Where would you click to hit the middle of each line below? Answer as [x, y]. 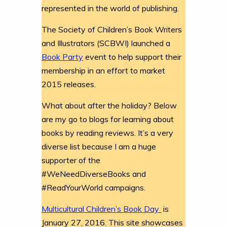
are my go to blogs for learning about [108, 119]
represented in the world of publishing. [110, 8]
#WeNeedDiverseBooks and [94, 174]
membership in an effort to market [104, 70]
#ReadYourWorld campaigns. [94, 187]
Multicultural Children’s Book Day [102, 209]
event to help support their [133, 56]
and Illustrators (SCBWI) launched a [106, 43]
